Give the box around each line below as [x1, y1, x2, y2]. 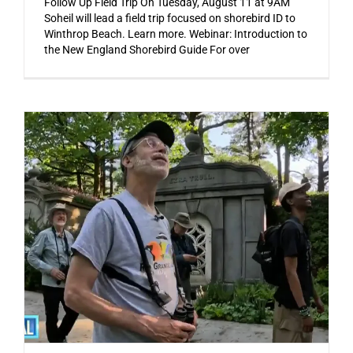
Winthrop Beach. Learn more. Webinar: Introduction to [43, 27, 307, 40]
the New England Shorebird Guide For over [43, 43, 250, 56]
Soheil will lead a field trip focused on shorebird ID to [43, 11, 295, 24]
